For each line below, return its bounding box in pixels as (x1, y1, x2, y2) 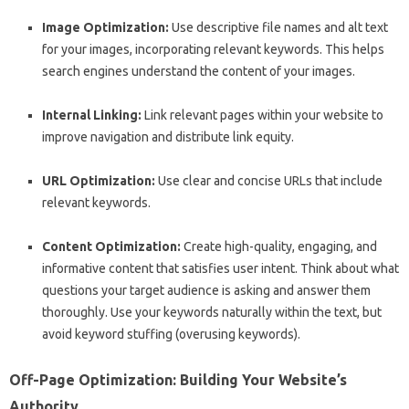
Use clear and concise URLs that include (155, 173, 383, 188)
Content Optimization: (42, 239, 181, 254)
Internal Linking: (42, 108, 142, 122)
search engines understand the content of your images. (42, 64, 355, 79)
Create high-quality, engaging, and (181, 239, 377, 254)
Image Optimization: (42, 20, 169, 35)
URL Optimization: (42, 173, 155, 188)
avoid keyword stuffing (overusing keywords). (42, 327, 300, 341)
